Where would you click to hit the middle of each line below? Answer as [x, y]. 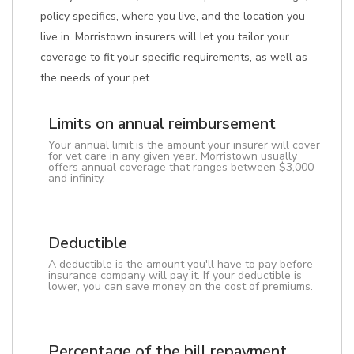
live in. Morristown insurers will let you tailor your [165, 37]
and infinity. [77, 178]
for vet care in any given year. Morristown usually [173, 156]
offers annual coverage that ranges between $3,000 [181, 167]
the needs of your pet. [96, 78]
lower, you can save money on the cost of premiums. [181, 286]
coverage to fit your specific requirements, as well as [174, 57]
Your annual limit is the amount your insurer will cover [184, 145]
